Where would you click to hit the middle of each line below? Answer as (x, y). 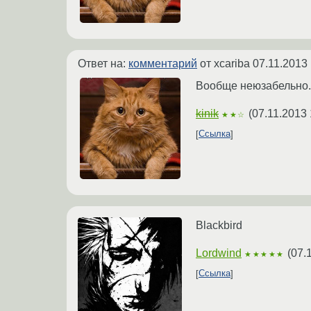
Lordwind (219, 253)
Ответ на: (103, 63)
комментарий (163, 63)
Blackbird (219, 225)
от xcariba (225, 63)
